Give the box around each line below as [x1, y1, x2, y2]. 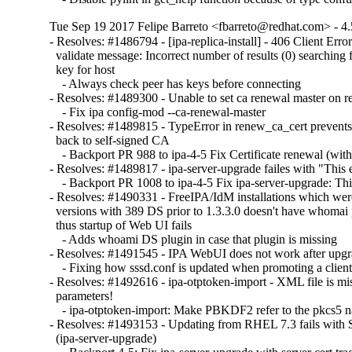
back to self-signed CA [49, 134, 170, 148]
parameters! [49, 289, 114, 303]
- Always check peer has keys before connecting [49, 77, 302, 91]
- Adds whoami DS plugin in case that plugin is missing [49, 233, 338, 247]
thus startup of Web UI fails [49, 218, 192, 233]
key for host [49, 63, 115, 77]
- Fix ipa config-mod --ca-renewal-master [49, 105, 266, 119]
